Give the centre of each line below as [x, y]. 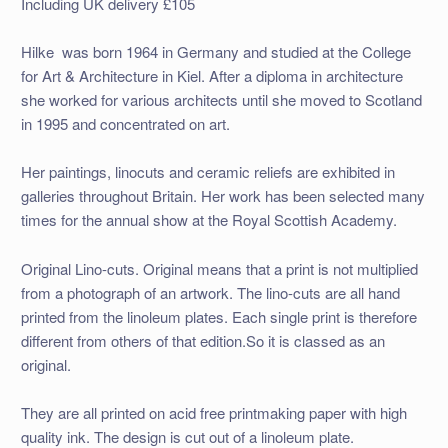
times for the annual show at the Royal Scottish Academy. [208, 220]
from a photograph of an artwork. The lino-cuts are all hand [210, 292]
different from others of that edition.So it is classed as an [202, 340]
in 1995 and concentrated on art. [125, 123]
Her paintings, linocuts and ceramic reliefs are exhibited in [207, 172]
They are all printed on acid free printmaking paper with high [213, 412]
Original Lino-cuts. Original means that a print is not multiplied [219, 268]
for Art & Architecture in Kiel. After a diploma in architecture [211, 75]
